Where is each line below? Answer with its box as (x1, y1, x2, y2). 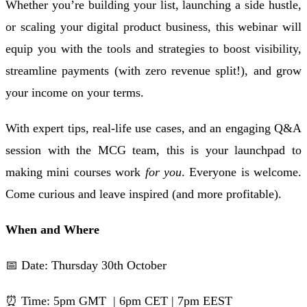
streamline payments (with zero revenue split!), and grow (5, 63, 302, 77)
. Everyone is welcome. (181, 164, 302, 179)
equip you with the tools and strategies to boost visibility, (5, 41, 302, 56)
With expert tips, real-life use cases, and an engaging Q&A (5, 121, 302, 135)
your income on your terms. (5, 85, 147, 99)
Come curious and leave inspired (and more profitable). (5, 186, 282, 201)
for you (145, 164, 182, 179)
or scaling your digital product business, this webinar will (5, 19, 302, 34)
